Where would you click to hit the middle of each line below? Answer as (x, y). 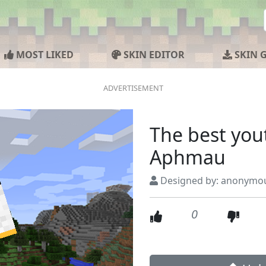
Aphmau (188, 157)
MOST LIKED (44, 55)
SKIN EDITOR (153, 55)
